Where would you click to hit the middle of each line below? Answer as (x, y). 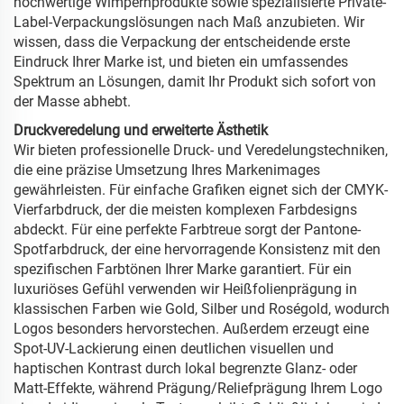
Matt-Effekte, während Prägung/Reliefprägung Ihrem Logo (198, 389)
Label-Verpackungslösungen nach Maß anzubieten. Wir (189, 23)
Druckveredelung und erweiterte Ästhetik (141, 131)
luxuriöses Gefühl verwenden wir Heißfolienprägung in (185, 289)
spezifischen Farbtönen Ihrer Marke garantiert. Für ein (183, 270)
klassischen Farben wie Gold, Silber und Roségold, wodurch (202, 309)
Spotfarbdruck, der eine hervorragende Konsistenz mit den (197, 250)
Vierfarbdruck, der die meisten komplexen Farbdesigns (185, 210)
